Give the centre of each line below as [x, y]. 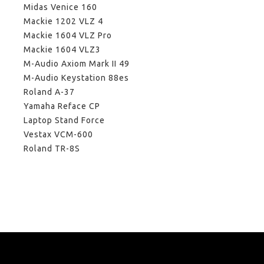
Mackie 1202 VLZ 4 [63, 22]
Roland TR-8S [52, 149]
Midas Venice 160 [60, 7]
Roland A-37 [49, 92]
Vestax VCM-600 [58, 135]
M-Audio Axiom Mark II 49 [77, 64]
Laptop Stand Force [64, 121]
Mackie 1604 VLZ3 [62, 50]
